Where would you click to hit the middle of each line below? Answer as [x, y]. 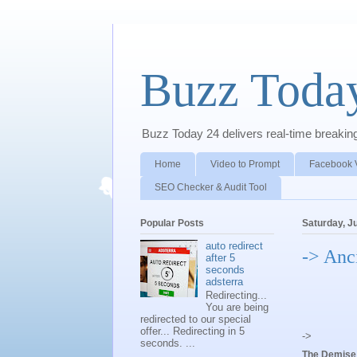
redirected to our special [196, 320]
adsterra [225, 281]
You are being [237, 308]
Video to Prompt [245, 164]
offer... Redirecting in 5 [192, 331]
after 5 [221, 257]
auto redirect [235, 245]
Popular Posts [172, 224]
